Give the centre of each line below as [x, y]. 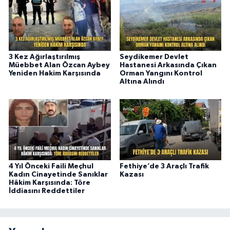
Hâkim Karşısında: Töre [50, 183]
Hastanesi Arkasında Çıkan [168, 65]
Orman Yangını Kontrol [161, 74]
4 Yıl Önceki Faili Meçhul [51, 167]
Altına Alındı [142, 82]
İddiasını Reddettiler [47, 191]
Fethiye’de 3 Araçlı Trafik [164, 167]
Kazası [131, 175]
